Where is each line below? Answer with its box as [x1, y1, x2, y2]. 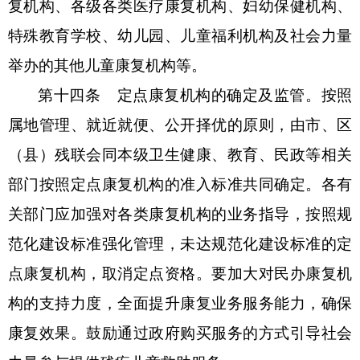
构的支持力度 [8, 294, 102, 312]
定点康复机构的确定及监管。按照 [117, 86, 353, 104]
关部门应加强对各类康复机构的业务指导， [8, 205, 306, 223]
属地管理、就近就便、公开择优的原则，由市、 [8, 116, 337, 133]
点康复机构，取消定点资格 [8, 264, 196, 282]
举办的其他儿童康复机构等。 [8, 56, 207, 74]
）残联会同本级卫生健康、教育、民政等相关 [39, 145, 353, 163]
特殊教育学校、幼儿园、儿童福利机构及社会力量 [8, 27, 352, 44]
